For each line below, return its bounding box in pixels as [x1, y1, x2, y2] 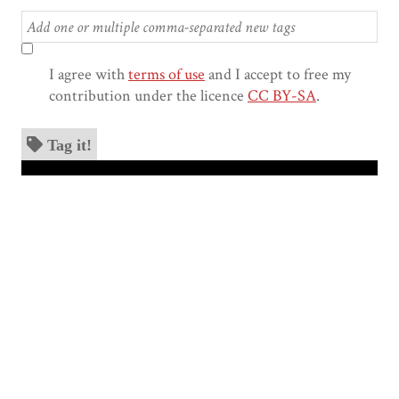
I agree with [49, 64, 128, 85]
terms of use [128, 64, 205, 85]
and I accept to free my [205, 64, 351, 85]
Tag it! [47, 136, 92, 153]
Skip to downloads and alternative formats [20, 160, 223, 174]
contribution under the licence [49, 85, 248, 107]
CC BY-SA [248, 85, 316, 107]
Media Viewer [28, 175, 174, 202]
